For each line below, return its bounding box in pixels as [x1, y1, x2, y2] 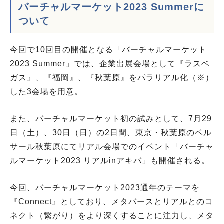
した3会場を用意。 [10, 87, 83, 96]
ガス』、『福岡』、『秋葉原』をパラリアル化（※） [10, 73, 214, 82]
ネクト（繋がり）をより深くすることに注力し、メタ [10, 211, 214, 220]
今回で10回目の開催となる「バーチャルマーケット [10, 45, 207, 54]
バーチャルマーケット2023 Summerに [18, 1, 204, 12]
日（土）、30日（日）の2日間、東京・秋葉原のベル [10, 128, 212, 137]
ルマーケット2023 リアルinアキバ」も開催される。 [10, 156, 210, 165]
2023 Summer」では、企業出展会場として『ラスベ [10, 59, 210, 68]
